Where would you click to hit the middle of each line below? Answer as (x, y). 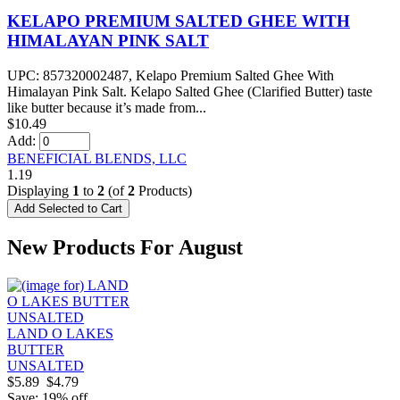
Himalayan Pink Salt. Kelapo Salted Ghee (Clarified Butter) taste (190, 91)
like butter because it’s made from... (107, 107)
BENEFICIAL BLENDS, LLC (97, 158)
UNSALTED (46, 365)
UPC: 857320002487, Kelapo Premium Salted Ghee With (171, 75)
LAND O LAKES (60, 333)
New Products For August (125, 247)
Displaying (40, 190)
